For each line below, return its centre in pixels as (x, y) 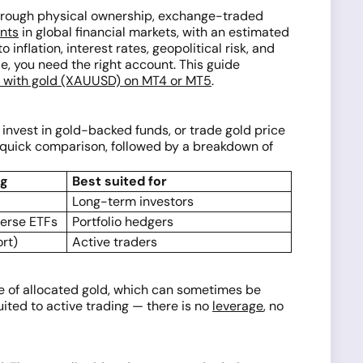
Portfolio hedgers (123, 222)
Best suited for (120, 181)
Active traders (115, 242)
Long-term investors (133, 201)
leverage (238, 306)
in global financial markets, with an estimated (154, 32)
